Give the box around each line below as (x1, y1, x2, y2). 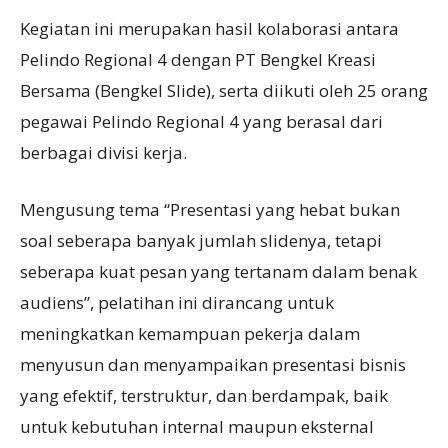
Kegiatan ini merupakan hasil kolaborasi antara (20, 17, 399, 40)
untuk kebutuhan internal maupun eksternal (20, 415, 374, 438)
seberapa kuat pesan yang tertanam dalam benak (20, 260, 417, 283)
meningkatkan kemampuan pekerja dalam (20, 322, 360, 345)
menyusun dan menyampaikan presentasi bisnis (20, 353, 406, 376)
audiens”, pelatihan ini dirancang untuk (20, 291, 334, 314)
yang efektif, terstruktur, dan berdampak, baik (20, 384, 388, 407)
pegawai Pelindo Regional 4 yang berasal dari (20, 110, 383, 133)
